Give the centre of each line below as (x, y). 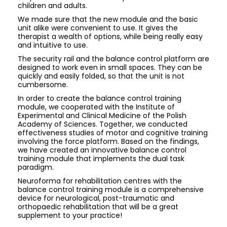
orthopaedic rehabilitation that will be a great (98, 207)
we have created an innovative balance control (102, 150)
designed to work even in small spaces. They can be (110, 67)
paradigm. (36, 167)
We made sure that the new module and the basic (108, 19)
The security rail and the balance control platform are (113, 59)
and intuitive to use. (53, 45)
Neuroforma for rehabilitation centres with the (100, 181)
